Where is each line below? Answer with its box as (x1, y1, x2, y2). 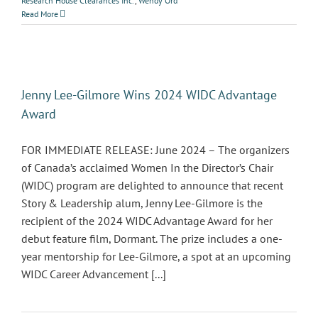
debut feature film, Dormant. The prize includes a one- (21, 231, 283, 246)
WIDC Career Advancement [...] (21, 267, 166, 281)
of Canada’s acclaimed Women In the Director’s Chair (21, 160, 273, 175)
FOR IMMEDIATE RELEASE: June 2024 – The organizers (21, 143, 290, 157)
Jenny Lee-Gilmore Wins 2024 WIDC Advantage (21, 87, 277, 103)
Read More (21, 9, 58, 19)
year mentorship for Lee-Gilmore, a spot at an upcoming (21, 249, 291, 263)
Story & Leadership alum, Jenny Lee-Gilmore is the (21, 196, 263, 210)
